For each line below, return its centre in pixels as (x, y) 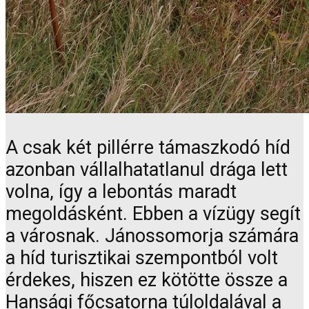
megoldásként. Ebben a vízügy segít (153, 214)
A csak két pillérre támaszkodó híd (148, 148)
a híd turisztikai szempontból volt (142, 258)
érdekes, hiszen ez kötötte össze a (147, 280)
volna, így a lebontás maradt (121, 192)
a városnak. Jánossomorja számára (152, 236)
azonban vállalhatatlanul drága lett (147, 170)
